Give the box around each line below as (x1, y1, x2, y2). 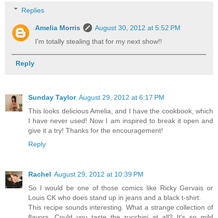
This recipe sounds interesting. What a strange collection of (28, 203, 213, 211)
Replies (21, 6, 45, 14)
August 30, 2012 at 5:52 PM (95, 23, 181, 32)
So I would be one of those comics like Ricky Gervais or (28, 183, 213, 192)
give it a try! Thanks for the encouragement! (28, 126, 163, 134)
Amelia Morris (35, 23, 81, 32)
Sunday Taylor (28, 93, 76, 101)
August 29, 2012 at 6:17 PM (79, 93, 164, 101)
